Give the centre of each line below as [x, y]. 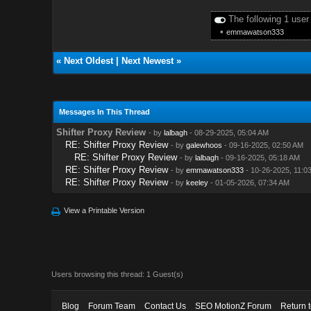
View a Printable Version [104, 210]
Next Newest [147, 60]
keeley [197, 182]
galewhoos [204, 145]
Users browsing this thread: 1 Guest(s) [118, 274]
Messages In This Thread [104, 111]
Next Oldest [88, 60]
